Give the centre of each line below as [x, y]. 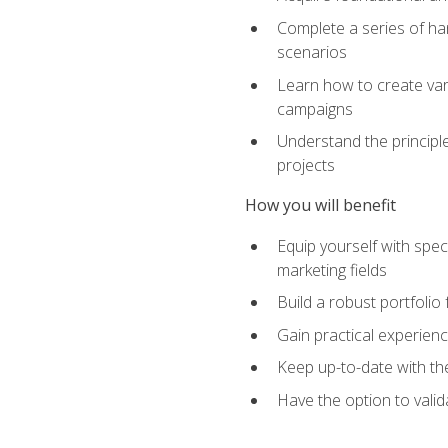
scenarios [311, 52]
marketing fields [331, 269]
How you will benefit [320, 205]
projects [305, 165]
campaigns [314, 108]
